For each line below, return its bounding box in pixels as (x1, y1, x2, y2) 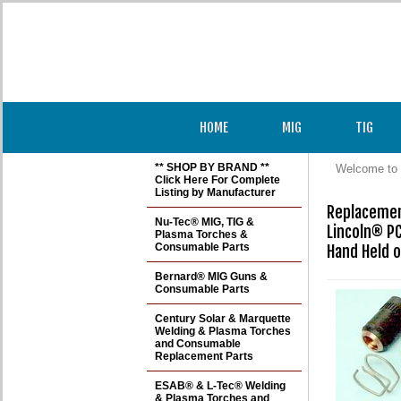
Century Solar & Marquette (155, 312, 291, 325)
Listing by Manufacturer (155, 186, 276, 199)
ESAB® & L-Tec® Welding (155, 380, 286, 392)
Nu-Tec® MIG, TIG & (155, 216, 254, 228)
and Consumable (155, 337, 241, 350)
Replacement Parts (155, 350, 253, 363)
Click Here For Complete (155, 174, 280, 186)
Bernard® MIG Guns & (155, 270, 268, 283)
